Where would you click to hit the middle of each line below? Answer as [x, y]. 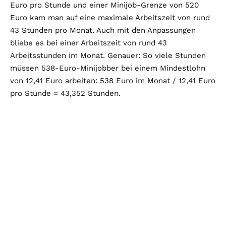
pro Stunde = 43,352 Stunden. [65, 94]
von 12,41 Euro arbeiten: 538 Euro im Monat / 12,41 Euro [113, 81]
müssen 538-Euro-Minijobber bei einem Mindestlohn [108, 68]
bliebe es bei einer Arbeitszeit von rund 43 [89, 43]
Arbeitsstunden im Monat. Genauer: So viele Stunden [108, 56]
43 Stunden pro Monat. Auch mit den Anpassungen [103, 31]
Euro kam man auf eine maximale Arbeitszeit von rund [110, 18]
